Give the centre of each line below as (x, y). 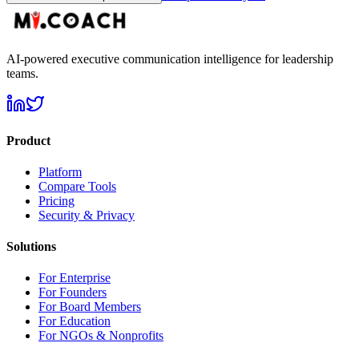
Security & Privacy (87, 215)
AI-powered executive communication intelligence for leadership (170, 59)
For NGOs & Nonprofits (101, 336)
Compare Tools (77, 186)
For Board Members (90, 307)
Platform (60, 171)
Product (28, 140)
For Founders (73, 292)
